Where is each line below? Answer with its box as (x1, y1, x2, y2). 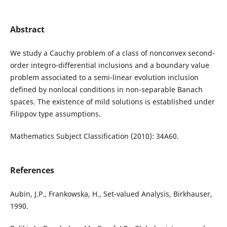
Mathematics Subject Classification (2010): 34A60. (10, 131, 179, 141)
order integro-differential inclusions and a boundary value (10, 60, 209, 70)
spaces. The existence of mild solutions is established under (10, 97, 215, 107)
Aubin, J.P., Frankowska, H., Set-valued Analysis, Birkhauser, (10, 189, 212, 199)
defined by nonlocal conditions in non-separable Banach (10, 85, 203, 95)
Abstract (10, 24, 45, 35)
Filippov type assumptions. (10, 109, 101, 119)
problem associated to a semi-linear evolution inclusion (10, 72, 199, 83)
